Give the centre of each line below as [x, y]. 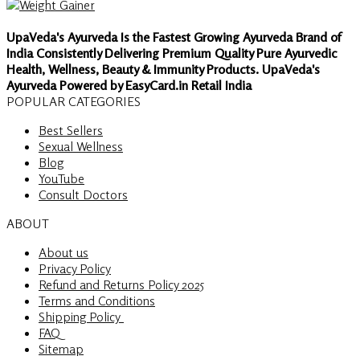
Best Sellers [71, 131]
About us [63, 253]
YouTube [61, 179]
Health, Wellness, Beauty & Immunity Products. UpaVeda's [163, 70]
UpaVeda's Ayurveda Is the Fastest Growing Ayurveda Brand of [174, 37]
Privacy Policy [75, 269]
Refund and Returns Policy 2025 [121, 285]
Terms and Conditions [97, 301]
